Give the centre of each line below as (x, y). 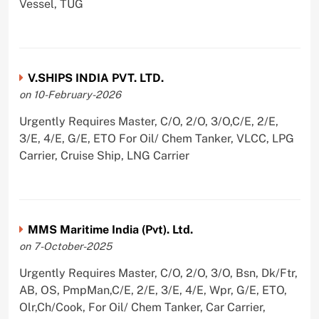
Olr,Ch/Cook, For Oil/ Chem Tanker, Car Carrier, (142, 307)
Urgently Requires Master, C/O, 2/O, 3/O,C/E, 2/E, (148, 122)
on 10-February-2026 (70, 94)
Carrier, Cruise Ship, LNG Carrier (104, 156)
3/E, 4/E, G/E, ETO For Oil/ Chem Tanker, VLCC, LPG (156, 139)
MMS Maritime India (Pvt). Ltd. (110, 229)
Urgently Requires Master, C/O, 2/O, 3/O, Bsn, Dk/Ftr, (158, 273)
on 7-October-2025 (65, 246)
